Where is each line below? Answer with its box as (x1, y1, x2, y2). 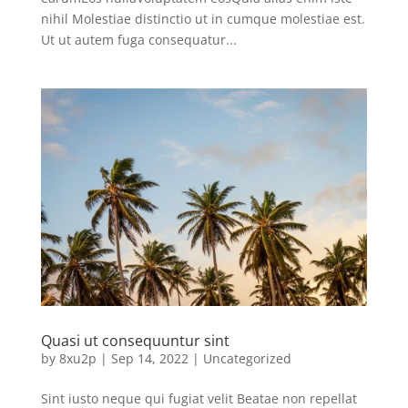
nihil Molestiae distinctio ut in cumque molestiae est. (40, 9, 365, 27)
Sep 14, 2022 (110, 349, 189, 367)
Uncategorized (202, 349, 291, 367)
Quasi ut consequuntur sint (40, 330, 229, 351)
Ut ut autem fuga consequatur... (40, 30, 237, 48)
